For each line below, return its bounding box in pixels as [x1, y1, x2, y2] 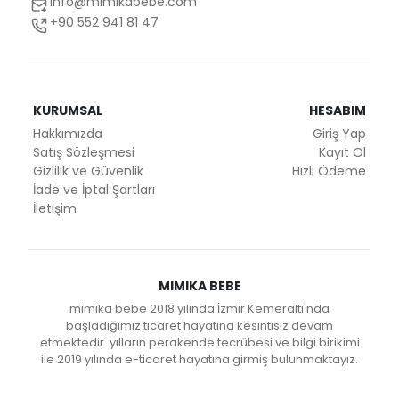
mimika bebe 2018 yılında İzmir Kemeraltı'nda [69, 300, 330, 318]
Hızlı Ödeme [292, 162, 366, 181]
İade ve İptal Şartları [33, 181, 155, 199]
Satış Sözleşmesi [33, 143, 134, 162]
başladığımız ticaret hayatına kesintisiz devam [66, 317, 333, 335]
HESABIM [309, 102, 366, 120]
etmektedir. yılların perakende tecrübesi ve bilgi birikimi [39, 334, 360, 352]
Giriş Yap [313, 125, 366, 143]
